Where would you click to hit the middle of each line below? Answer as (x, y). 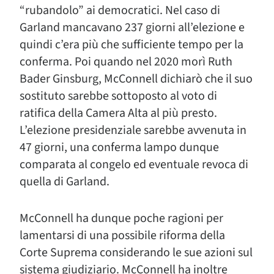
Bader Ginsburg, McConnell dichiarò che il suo (136, 79)
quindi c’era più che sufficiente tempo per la (131, 45)
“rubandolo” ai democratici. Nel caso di (120, 10)
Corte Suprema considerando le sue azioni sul (136, 253)
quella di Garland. (65, 182)
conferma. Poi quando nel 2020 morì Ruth (126, 62)
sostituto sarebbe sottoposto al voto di (118, 96)
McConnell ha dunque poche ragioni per (121, 218)
